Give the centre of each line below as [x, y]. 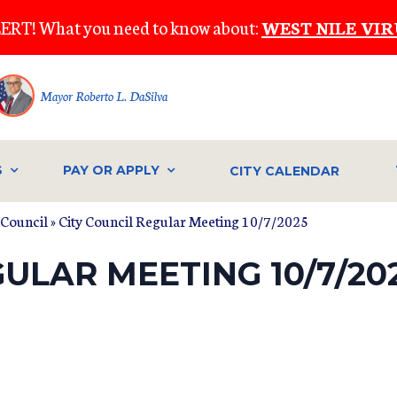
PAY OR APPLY [111, 171]
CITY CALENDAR [285, 171]
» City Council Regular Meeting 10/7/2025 [178, 220]
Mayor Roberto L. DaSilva [104, 96]
